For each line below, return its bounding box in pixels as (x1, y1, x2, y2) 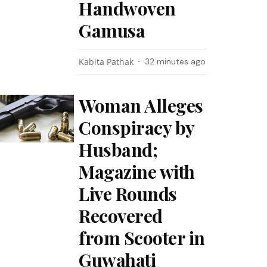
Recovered (79, 204, 163, 228)
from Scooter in (79, 226, 205, 250)
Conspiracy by (79, 116, 194, 139)
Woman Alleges (79, 94, 203, 117)
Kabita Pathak (79, 56, 134, 67)
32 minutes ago (145, 56, 206, 67)
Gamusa (79, 18, 145, 42)
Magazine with (79, 160, 195, 184)
